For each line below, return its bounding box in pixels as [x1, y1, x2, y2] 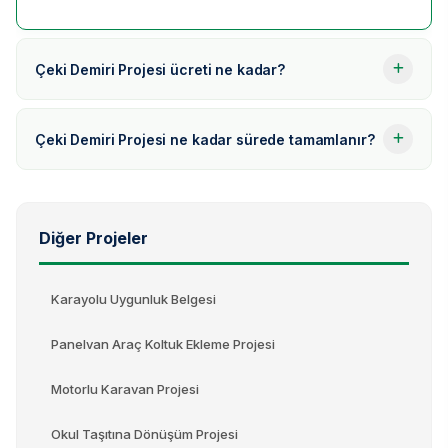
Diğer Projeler [39, 228, 148, 249]
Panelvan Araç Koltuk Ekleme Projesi [51, 336, 275, 353]
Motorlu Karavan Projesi [51, 381, 199, 398]
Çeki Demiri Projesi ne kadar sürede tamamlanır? [35, 130, 375, 148]
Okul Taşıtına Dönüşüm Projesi [51, 426, 238, 443]
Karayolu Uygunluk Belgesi [51, 291, 216, 308]
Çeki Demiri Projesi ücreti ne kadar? [35, 60, 285, 78]
